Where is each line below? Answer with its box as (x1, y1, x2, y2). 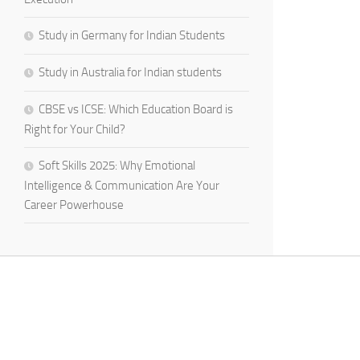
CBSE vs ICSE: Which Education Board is (39, 101, 233, 117)
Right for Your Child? (24, 121, 125, 137)
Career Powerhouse (24, 197, 124, 212)
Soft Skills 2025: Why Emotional (39, 157, 195, 173)
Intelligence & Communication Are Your (24, 178, 219, 193)
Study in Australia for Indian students (39, 64, 222, 80)
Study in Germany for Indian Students (39, 27, 225, 43)
